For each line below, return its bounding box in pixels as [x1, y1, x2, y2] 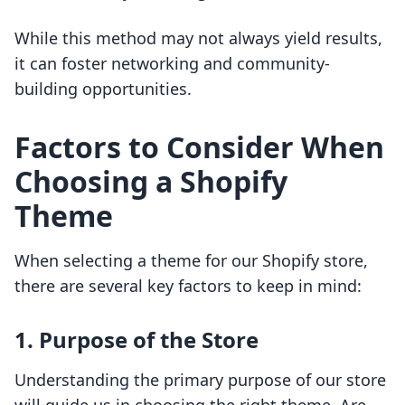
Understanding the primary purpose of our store [14, 369, 386, 391]
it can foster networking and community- [14, 52, 330, 75]
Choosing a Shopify [14, 162, 287, 202]
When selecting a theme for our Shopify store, [14, 250, 368, 272]
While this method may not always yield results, [14, 27, 382, 50]
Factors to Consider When [14, 127, 384, 167]
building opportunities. [14, 78, 192, 100]
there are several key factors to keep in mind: [14, 275, 362, 297]
